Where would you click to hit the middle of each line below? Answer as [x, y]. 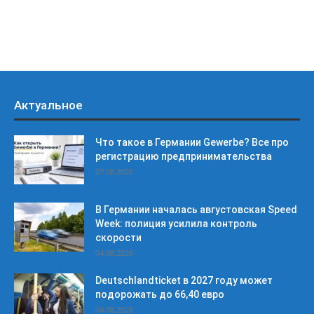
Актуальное [48, 105]
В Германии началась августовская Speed [196, 210]
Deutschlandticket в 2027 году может [184, 281]
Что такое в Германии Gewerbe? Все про [192, 143]
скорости [118, 238]
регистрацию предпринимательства [184, 157]
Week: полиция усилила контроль [176, 224]
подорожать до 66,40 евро [160, 295]
